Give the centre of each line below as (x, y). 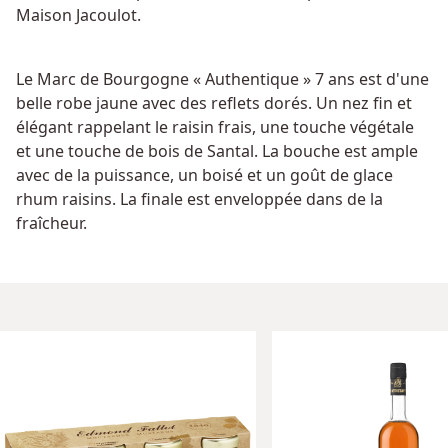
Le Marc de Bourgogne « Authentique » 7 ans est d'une (222, 79)
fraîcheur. (53, 223)
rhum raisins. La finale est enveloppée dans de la (199, 199)
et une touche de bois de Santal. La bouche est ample (217, 151)
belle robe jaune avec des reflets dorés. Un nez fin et (214, 103)
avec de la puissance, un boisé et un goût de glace (204, 175)
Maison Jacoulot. (78, 15)
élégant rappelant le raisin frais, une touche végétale (215, 127)
